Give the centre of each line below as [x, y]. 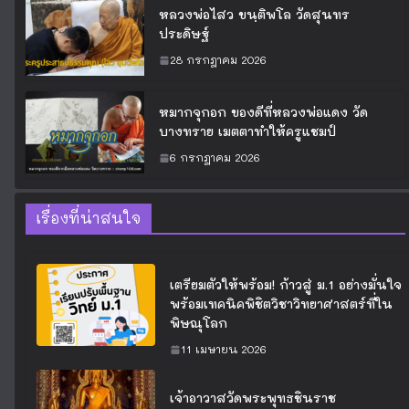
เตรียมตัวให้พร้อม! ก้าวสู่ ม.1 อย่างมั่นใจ [286, 284]
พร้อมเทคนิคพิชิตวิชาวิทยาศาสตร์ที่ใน [281, 304]
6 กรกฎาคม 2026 [215, 157]
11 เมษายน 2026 [224, 349]
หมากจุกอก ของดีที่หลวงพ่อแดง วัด [263, 112]
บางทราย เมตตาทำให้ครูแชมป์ [247, 131]
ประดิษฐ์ [184, 33]
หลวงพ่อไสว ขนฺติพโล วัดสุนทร [254, 14]
